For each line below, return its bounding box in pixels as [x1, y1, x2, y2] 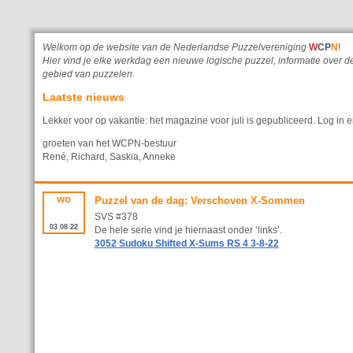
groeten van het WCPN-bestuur [43, 138, 176, 148]
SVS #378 [94, 212, 138, 222]
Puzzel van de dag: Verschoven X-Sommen [94, 195, 305, 207]
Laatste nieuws [43, 90, 124, 103]
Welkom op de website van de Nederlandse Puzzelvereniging [43, 43, 309, 52]
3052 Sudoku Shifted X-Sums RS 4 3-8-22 [94, 239, 279, 249]
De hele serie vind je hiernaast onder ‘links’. [94, 225, 282, 236]
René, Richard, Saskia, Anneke [43, 151, 176, 162]
